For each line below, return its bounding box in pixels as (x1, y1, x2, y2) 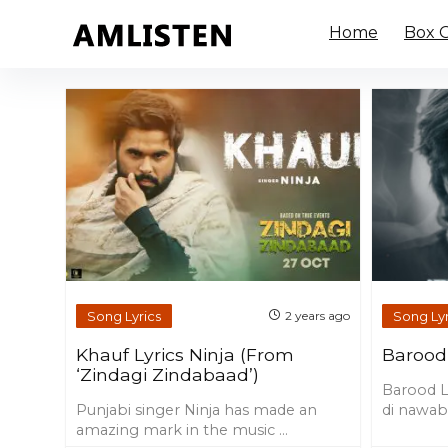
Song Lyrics (87, 307, 162, 324)
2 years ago (284, 308, 350, 324)
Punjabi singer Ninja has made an (76, 401, 318, 420)
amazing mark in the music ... (76, 421, 289, 440)
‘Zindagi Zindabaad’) (76, 364, 260, 386)
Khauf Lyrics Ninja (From (76, 344, 295, 366)
